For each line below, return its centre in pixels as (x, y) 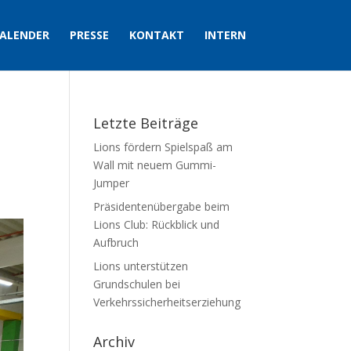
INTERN (225, 35)
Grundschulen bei (137, 284)
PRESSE (89, 35)
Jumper (112, 183)
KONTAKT (156, 35)
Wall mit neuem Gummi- (155, 165)
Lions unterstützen (141, 266)
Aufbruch (116, 242)
